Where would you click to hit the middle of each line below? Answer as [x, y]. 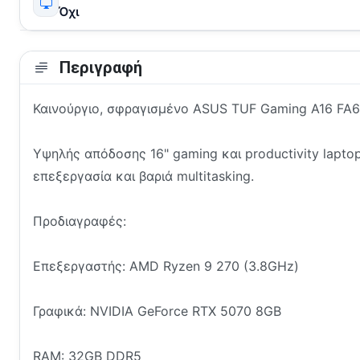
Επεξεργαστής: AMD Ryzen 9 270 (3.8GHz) [166, 266]
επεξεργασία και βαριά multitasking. [143, 176]
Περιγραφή [99, 68]
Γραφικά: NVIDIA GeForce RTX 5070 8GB [157, 311]
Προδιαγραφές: [80, 221]
